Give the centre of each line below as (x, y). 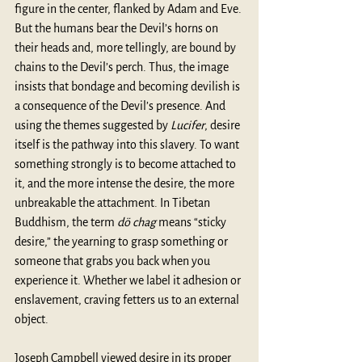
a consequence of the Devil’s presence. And (121, 105)
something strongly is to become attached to (126, 164)
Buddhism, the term (66, 222)
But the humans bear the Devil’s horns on (118, 28)
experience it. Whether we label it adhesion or (129, 280)
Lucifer (187, 125)
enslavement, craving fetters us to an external (128, 299)
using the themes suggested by (93, 125)
